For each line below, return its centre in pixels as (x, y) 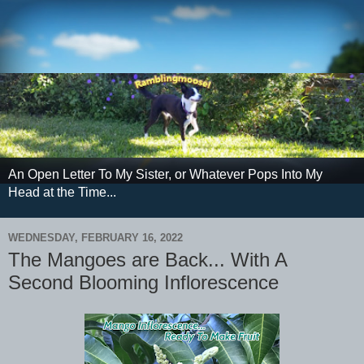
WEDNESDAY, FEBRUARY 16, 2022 (95, 237)
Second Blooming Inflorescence (143, 283)
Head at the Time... (62, 193)
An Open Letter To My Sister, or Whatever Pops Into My (165, 175)
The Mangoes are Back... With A (147, 260)
